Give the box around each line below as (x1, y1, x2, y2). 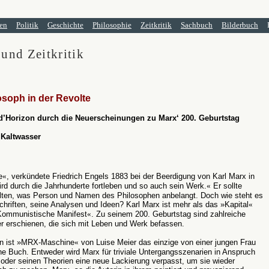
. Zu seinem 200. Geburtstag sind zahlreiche (91, 210, 246, 219)
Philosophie (92, 20, 131, 29)
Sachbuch (181, 20, 213, 29)
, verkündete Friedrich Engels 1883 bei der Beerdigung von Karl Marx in (7, 172, 255, 181)
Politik (16, 20, 38, 29)
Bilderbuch (222, 20, 258, 29)
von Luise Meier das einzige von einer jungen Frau (79, 238, 256, 247)
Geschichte (47, 20, 83, 29)
